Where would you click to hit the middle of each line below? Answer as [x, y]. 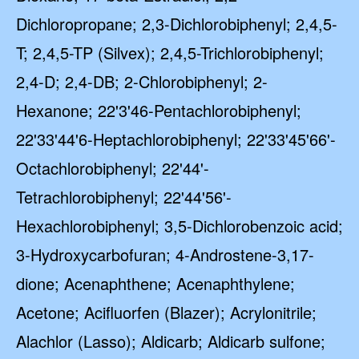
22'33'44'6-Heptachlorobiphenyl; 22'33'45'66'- [176, 139]
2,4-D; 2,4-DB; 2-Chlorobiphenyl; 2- [142, 81]
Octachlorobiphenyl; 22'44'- [113, 168]
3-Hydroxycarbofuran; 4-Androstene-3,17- [165, 254]
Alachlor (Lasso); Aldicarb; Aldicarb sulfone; [171, 341]
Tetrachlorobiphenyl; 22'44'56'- [124, 197]
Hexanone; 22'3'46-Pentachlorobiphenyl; [159, 110]
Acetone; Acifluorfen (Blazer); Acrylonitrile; [166, 312]
